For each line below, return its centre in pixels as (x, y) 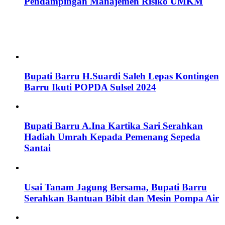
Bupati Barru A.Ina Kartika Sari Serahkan (114, 126)
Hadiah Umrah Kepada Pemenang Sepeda (112, 137)
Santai (37, 148)
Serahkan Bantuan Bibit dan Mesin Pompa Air (122, 198)
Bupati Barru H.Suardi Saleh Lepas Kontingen (122, 76)
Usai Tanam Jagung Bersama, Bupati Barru (116, 187)
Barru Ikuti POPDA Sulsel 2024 (90, 87)
